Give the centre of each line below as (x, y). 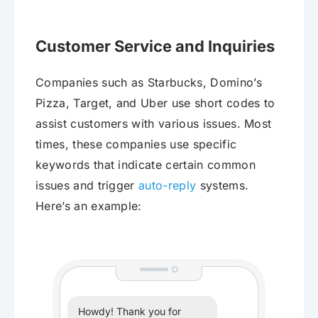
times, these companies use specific (136, 144)
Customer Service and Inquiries (155, 46)
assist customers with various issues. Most (154, 124)
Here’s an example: (89, 206)
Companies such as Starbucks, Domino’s (149, 83)
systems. (223, 186)
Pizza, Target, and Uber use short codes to (155, 103)
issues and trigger (87, 186)
